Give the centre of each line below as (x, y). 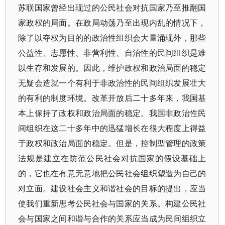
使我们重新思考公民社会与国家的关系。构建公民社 (112, 204)
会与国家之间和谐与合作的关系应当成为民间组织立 (112, 219)
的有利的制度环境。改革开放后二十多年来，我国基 (112, 98)
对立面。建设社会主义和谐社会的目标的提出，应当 (112, 189)
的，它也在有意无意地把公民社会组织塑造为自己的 (112, 174)
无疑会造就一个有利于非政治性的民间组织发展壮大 (112, 83)
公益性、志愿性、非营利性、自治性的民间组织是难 (112, 53)
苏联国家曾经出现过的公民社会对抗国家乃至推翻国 (112, 8)
